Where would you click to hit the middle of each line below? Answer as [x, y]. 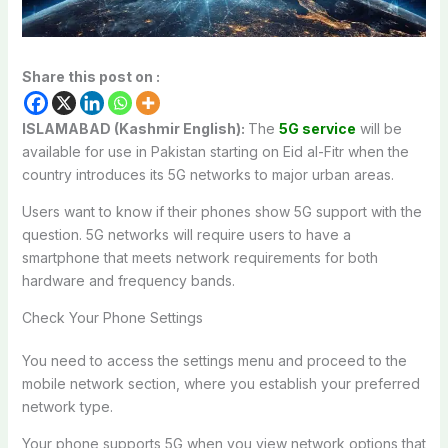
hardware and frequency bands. [128, 280]
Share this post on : [90, 76]
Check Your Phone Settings [112, 317]
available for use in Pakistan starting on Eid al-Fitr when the [215, 151]
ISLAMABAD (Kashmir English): [134, 128]
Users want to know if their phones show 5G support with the [221, 211]
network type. [67, 406]
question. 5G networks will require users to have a [186, 234]
